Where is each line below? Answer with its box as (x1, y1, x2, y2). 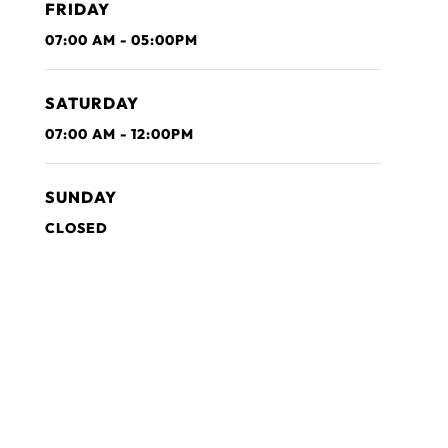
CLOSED (45, 218, 108, 237)
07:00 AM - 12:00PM (45, 124, 194, 143)
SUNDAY (45, 186, 117, 207)
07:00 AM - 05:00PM (45, 30, 198, 49)
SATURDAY (45, 92, 139, 113)
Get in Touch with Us (35, 377, 267, 410)
